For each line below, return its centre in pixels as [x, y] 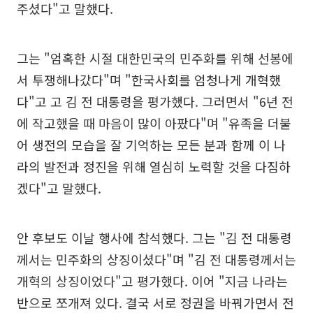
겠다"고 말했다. [59, 188]
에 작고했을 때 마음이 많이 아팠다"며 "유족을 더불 [154, 123]
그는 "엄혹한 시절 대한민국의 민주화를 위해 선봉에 [155, 58]
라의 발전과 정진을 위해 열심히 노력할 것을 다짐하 [154, 166]
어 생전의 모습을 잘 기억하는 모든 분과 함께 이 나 [151, 144]
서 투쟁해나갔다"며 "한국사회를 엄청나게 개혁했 [149, 79]
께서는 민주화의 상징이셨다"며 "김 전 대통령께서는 [156, 259]
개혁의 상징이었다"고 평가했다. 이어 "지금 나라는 [152, 281]
